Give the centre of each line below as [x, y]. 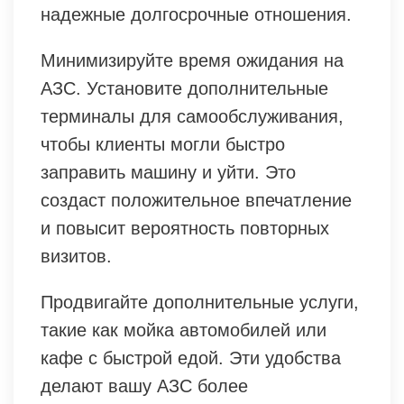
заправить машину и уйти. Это [168, 172]
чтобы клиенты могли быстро [163, 144]
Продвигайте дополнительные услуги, [200, 302]
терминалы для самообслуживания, [192, 116]
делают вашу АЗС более [144, 386]
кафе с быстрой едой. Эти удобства [191, 358]
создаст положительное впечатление [196, 200]
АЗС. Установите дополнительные [184, 88]
